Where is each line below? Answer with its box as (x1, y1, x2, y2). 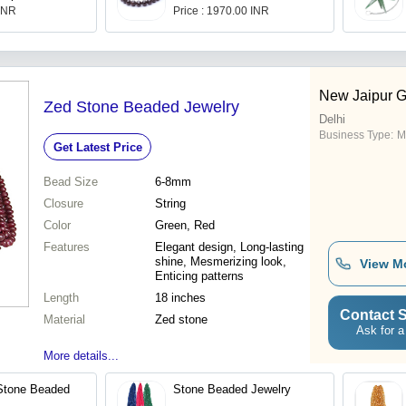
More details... (43, 349, 119, 363)
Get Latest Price (53, 140, 142, 154)
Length (43, 291, 79, 305)
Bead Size (43, 175, 98, 189)
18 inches (155, 291, 206, 305)
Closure (43, 197, 83, 211)
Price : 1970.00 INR (173, 5, 269, 18)
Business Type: (319, 129, 393, 142)
